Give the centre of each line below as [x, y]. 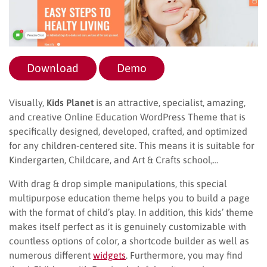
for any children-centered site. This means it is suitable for [132, 145]
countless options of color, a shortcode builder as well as [129, 240]
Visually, [28, 102]
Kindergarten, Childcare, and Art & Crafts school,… [114, 159]
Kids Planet [70, 102]
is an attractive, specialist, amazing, [170, 102]
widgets [109, 255]
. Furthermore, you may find [184, 255]
